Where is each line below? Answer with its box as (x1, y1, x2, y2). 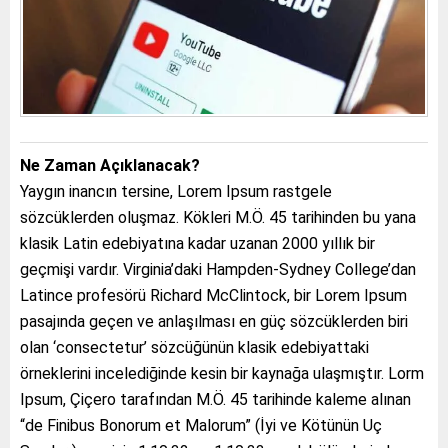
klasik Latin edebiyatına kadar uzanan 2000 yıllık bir (20, 234, 375, 254)
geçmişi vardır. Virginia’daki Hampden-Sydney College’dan (20, 260, 416, 280)
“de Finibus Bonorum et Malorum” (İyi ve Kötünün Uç (20, 416, 382, 436)
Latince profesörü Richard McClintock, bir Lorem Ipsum (20, 286, 407, 306)
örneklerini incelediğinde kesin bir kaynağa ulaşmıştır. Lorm (20, 364, 424, 384)
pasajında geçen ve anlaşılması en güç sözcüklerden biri (20, 312, 408, 332)
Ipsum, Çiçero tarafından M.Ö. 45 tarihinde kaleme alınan (20, 390, 411, 410)
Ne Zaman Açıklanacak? (20, 156, 200, 176)
